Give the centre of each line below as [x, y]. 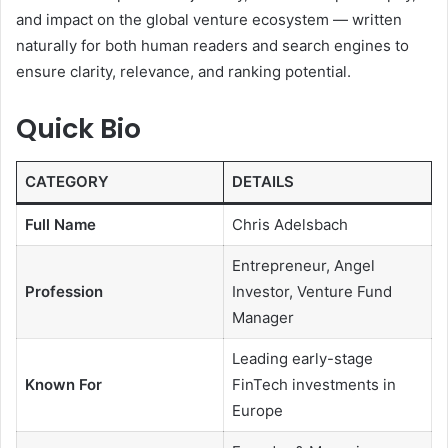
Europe [257, 410]
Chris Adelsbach [289, 224]
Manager [262, 317]
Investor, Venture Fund [311, 291]
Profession [63, 291]
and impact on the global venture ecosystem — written [209, 20]
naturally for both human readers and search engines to [212, 46]
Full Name [60, 224]
